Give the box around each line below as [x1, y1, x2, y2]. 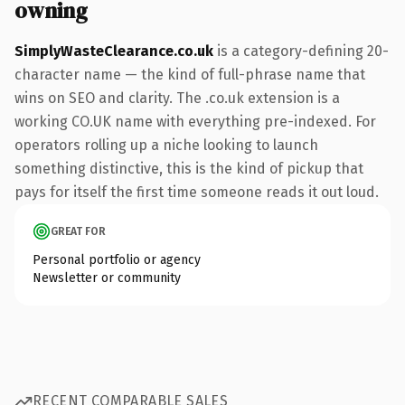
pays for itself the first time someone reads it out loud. [14, 183, 379, 201]
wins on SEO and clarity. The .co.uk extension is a [14, 89, 340, 107]
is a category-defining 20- [213, 42, 389, 60]
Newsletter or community [33, 269, 181, 286]
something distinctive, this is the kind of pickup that [14, 159, 363, 177]
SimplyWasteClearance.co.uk [14, 42, 213, 60]
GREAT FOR [51, 224, 106, 238]
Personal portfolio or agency [33, 251, 201, 268]
